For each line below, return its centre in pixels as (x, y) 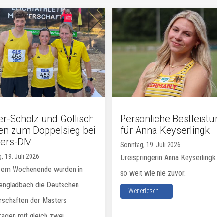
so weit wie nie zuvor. (153, 173)
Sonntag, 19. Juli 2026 (150, 145)
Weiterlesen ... (146, 191)
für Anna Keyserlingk (165, 130)
